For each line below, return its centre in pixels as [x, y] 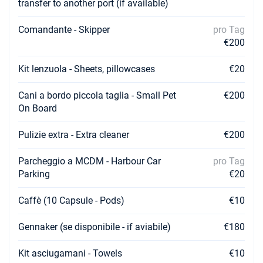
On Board [38, 108]
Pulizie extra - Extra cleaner [74, 135]
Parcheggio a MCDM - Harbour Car [90, 161]
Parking [34, 174]
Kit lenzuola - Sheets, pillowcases [87, 69]
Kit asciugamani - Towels [70, 253]
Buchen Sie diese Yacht [102, 11]
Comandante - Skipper [64, 30]
